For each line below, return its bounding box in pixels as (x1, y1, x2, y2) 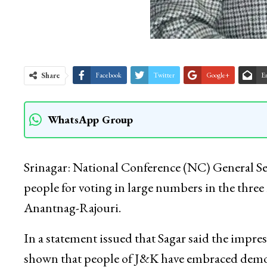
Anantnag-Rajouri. (23, 199, 121, 217)
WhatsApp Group (47, 112, 133, 128)
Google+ (206, 70, 229, 80)
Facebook (95, 70, 122, 80)
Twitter (153, 70, 175, 80)
